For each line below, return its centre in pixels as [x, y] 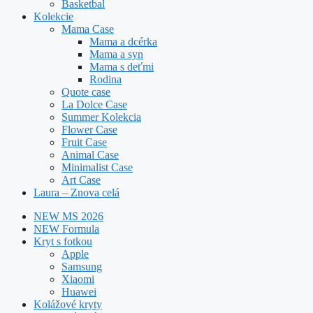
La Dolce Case [94, 104]
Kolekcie [53, 16]
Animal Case [90, 154]
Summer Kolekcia [101, 117]
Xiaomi [78, 279]
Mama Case [88, 29]
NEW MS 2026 [68, 216]
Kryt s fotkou [63, 241]
